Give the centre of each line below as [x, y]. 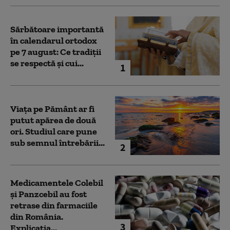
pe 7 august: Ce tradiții [56, 52]
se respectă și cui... [47, 63]
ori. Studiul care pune [54, 131]
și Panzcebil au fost [49, 194]
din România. [37, 216]
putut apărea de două [53, 120]
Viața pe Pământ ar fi [52, 109]
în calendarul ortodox [54, 40]
